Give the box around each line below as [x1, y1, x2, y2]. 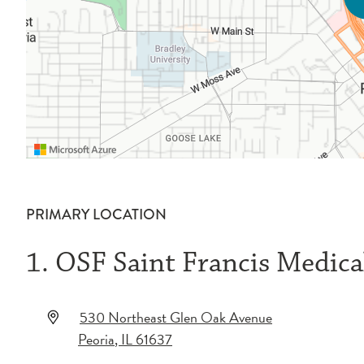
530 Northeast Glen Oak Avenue [80, 305, 272, 328]
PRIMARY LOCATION [26, 203, 167, 225]
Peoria [78, 327, 115, 350]
